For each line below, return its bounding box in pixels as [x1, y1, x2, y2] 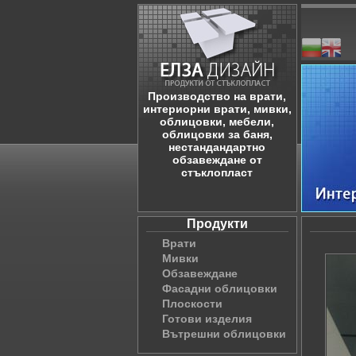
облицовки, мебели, [160, 115, 274, 128]
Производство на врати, [148, 90, 286, 103]
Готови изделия [161, 312, 252, 325]
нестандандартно [168, 141, 265, 153]
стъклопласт [181, 166, 253, 179]
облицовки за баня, [161, 128, 273, 141]
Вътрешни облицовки [161, 327, 286, 340]
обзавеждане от [172, 153, 262, 166]
